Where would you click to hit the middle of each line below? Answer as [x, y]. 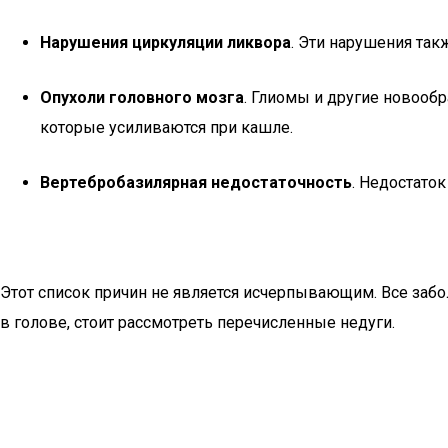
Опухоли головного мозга [142, 97]
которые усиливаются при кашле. [166, 127]
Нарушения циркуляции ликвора [165, 42]
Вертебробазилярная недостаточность [196, 182]
